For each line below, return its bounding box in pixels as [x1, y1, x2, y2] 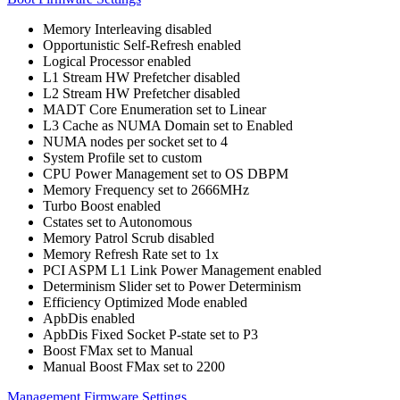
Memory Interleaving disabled [43, 21, 212, 37]
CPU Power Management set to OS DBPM [43, 166, 288, 181]
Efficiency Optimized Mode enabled [43, 295, 247, 310]
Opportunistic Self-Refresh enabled [43, 37, 241, 53]
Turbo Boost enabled [43, 198, 161, 213]
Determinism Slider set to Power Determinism [43, 279, 301, 294]
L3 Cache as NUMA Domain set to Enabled [43, 118, 293, 133]
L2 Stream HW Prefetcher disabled [43, 86, 240, 101]
